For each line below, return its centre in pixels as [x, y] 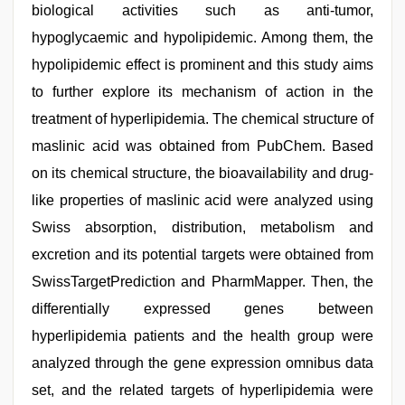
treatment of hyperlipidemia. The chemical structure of [202, 119]
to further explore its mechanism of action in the [202, 92]
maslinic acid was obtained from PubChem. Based [202, 146]
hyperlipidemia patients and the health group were [202, 336]
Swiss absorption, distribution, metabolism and [202, 227]
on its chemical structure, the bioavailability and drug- [202, 173]
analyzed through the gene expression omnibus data [202, 363]
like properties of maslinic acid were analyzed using [202, 200]
